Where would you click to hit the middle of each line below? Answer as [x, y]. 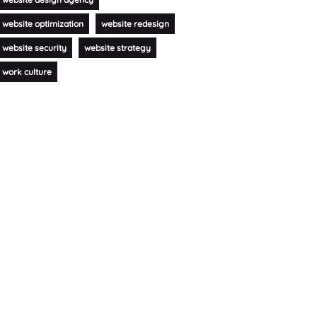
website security [34, 47]
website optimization [42, 23]
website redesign [135, 23]
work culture [27, 71]
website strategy [117, 47]
